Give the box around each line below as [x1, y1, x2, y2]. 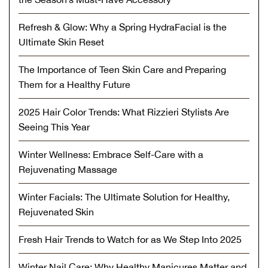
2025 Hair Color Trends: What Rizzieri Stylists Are [19, 106, 229, 117]
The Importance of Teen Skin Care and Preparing [19, 63, 226, 75]
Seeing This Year [19, 121, 90, 132]
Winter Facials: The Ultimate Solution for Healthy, [19, 191, 230, 202]
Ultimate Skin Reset [19, 36, 104, 47]
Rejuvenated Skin [19, 206, 94, 217]
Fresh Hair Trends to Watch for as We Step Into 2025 [19, 233, 242, 245]
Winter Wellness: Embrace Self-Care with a [19, 148, 203, 160]
